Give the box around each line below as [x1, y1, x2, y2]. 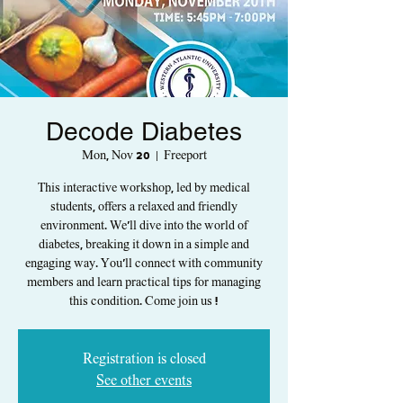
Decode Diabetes [46, 117, 242, 146]
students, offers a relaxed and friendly [50, 201, 237, 213]
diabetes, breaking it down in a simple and [39, 238, 249, 251]
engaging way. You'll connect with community [25, 257, 263, 270]
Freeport [163, 149, 207, 162]
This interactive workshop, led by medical [38, 182, 250, 194]
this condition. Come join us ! [69, 295, 219, 308]
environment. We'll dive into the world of [40, 219, 247, 232]
